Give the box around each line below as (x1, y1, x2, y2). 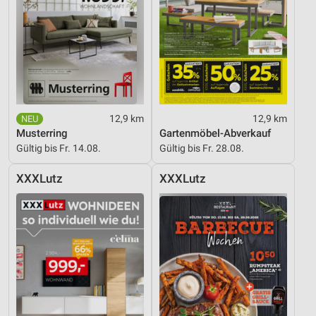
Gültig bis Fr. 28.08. (159, 142, 244, 154)
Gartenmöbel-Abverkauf (159, 126, 271, 140)
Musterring (16, 126, 68, 140)
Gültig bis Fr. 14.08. (16, 142, 101, 154)
